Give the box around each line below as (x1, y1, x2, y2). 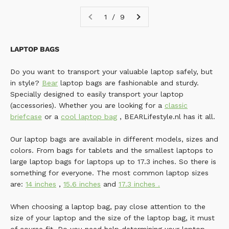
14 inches (26, 180, 56, 188)
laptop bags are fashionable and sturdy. (58, 79, 199, 87)
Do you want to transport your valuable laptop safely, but (10, 67, 213, 76)
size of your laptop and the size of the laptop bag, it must (10, 214, 215, 222)
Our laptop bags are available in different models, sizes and (10, 135, 218, 143)
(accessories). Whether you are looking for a (10, 101, 165, 109)
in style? (10, 79, 42, 87)
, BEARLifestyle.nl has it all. (117, 112, 215, 121)
